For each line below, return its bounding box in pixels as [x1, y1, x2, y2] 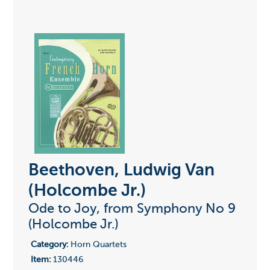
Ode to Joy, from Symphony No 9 [28, 202, 236, 216]
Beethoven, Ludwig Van [28, 162, 215, 180]
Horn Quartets [67, 240, 127, 250]
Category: [30, 240, 68, 250]
